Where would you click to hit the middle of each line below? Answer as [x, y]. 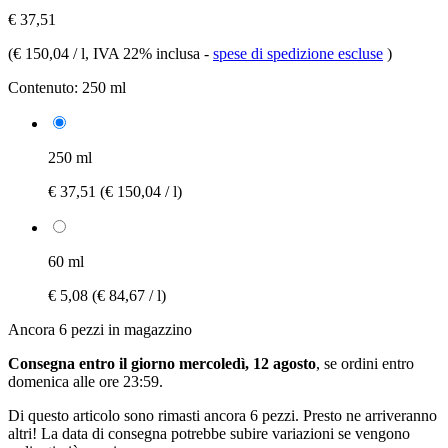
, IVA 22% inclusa [144, 53]
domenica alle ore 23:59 [83, 381]
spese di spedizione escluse [298, 53]
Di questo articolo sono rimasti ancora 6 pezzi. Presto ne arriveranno [222, 415]
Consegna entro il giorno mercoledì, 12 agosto [162, 363]
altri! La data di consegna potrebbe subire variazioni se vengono [209, 433]
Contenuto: [43, 87]
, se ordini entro [365, 363]
